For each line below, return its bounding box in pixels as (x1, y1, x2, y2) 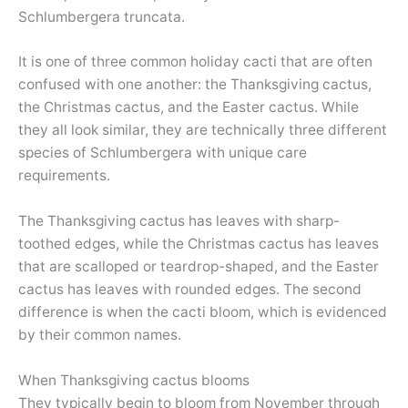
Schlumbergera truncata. (18, 7, 185, 25)
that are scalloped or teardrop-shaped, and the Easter (18, 258, 379, 276)
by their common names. (18, 326, 181, 344)
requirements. (18, 167, 110, 185)
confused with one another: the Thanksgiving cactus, (18, 76, 372, 94)
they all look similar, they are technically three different (18, 121, 387, 139)
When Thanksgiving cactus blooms (18, 372, 250, 389)
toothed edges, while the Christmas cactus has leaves (18, 235, 379, 253)
